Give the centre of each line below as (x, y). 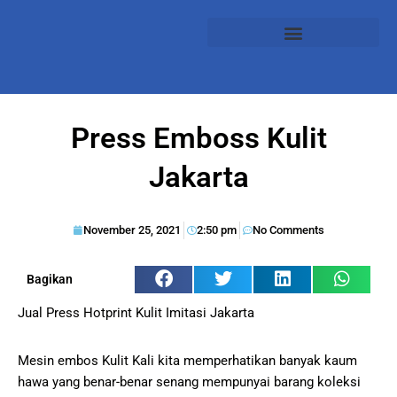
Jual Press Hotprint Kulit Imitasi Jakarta (136, 313)
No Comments (288, 230)
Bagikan (50, 280)
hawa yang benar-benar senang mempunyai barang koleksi (189, 382)
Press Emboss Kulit (198, 137)
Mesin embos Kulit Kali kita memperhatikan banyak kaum (187, 361)
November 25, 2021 (132, 230)
